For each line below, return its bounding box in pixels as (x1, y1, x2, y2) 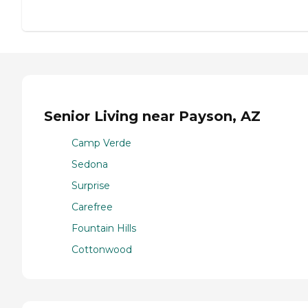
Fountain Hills (71, 221, 136, 234)
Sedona (71, 157, 108, 170)
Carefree (71, 200, 113, 213)
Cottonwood (71, 243, 132, 256)
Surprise (71, 179, 110, 192)
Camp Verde (71, 136, 131, 149)
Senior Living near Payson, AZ (44, 108, 261, 125)
